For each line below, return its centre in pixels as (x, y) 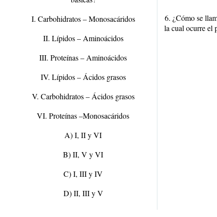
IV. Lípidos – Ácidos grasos (83, 77)
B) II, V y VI (83, 154)
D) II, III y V (83, 193)
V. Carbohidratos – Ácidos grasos (83, 96)
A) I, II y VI (83, 135)
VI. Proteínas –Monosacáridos (83, 116)
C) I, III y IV (83, 174)
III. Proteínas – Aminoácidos (83, 57)
